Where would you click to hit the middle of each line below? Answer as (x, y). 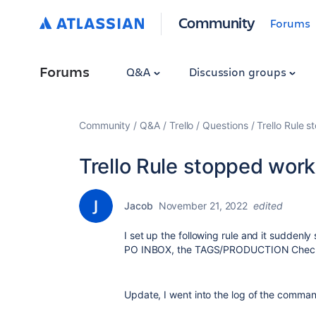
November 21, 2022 (203, 206)
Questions (225, 125)
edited (268, 206)
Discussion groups (239, 72)
